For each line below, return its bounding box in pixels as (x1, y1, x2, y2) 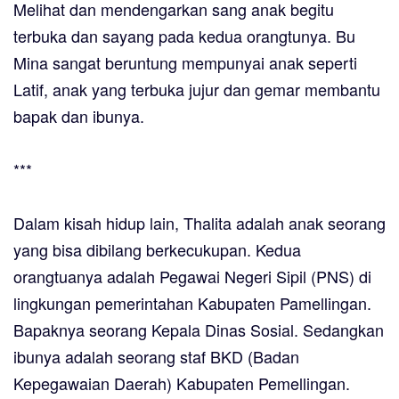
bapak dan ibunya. (13, 104, 144, 128)
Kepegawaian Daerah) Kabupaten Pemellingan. (13, 371, 350, 395)
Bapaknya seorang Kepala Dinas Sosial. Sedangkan (13, 318, 384, 342)
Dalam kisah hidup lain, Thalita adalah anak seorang (13, 211, 386, 235)
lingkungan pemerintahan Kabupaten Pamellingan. (13, 291, 371, 315)
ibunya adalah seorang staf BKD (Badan (13, 345, 299, 369)
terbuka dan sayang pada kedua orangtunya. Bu (13, 24, 355, 48)
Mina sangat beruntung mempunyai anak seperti (13, 51, 357, 75)
